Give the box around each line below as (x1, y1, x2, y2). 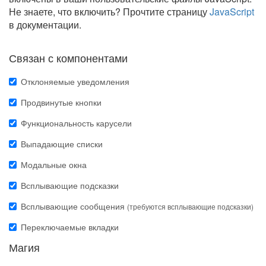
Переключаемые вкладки (21, 221, 119, 233)
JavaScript (210, 5, 254, 18)
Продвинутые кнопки (21, 96, 102, 108)
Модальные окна (21, 159, 87, 170)
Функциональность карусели (21, 117, 132, 129)
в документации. (9, 18, 81, 31)
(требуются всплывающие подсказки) (127, 201, 254, 211)
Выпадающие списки (21, 138, 103, 150)
